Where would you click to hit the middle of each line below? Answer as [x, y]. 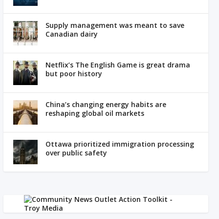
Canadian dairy [72, 34]
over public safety [77, 153]
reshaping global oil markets [95, 113]
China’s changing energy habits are [106, 104]
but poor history [74, 73]
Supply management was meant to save [115, 25]
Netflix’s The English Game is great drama [118, 65]
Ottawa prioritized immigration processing [120, 144]
